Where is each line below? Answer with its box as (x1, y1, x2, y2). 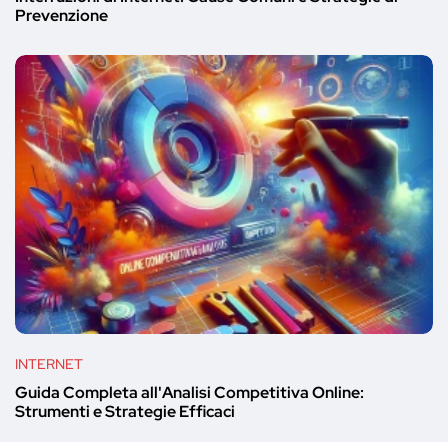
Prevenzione (15, 4, 108, 26)
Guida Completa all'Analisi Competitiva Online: (15, 382, 364, 404)
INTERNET (15, 354, 83, 373)
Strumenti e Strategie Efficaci (15, 401, 235, 423)
